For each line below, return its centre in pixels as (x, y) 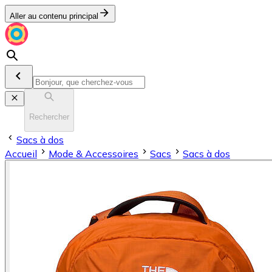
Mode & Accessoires (93, 153)
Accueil (21, 153)
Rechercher (49, 117)
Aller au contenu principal (54, 16)
